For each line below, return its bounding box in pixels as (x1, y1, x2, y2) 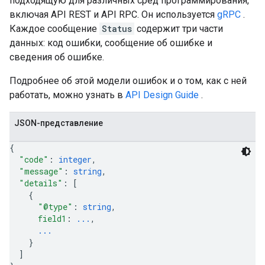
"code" (19, 154, 49, 165)
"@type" (38, 201, 73, 212)
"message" (19, 166, 63, 177)
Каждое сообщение (9, 23, 99, 34)
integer (59, 154, 92, 165)
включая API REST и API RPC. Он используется (9, 9, 217, 20)
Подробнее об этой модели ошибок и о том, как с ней (9, 75, 247, 86)
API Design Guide (125, 89, 199, 101)
